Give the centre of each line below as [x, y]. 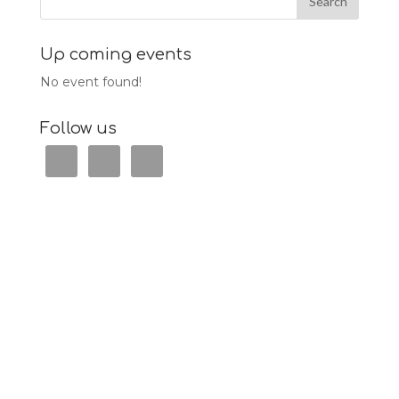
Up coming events [115, 54]
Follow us [78, 128]
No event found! [90, 81]
